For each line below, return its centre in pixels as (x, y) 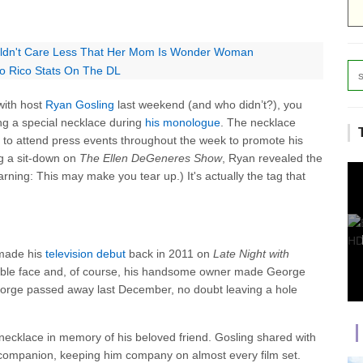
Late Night (239, 253)
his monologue (183, 122)
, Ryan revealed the (272, 158)
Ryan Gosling (80, 104)
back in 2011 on (169, 253)
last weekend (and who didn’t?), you (208, 104)
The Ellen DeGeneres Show (151, 158)
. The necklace (258, 122)
